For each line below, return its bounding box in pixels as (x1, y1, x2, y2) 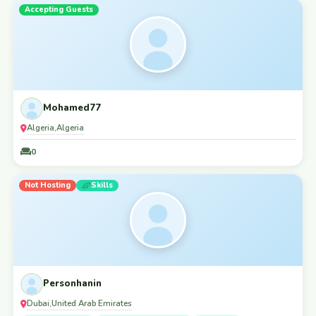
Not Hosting (25, 179, 71, 190)
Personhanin (43, 277, 102, 290)
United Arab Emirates (51, 297, 131, 309)
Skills (91, 179, 113, 190)
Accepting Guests (25, 4, 93, 15)
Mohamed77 (43, 102, 101, 114)
